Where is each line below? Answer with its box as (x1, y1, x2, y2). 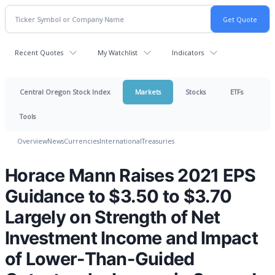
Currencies (64, 136, 99, 145)
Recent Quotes (15, 48, 63, 57)
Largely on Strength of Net (5, 206, 220, 228)
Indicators (172, 48, 204, 57)
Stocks (185, 87, 206, 96)
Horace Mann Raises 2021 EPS (5, 165, 256, 186)
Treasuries (142, 136, 174, 145)
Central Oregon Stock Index (20, 87, 110, 96)
